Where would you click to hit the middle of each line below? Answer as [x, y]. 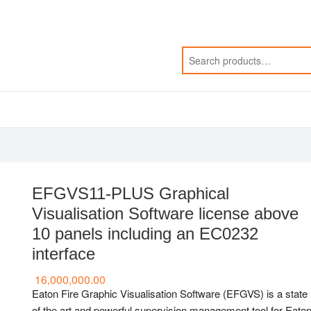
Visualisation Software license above [165, 213]
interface [64, 254]
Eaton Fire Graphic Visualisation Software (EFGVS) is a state [170, 293]
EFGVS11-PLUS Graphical [131, 193]
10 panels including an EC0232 [145, 234]
